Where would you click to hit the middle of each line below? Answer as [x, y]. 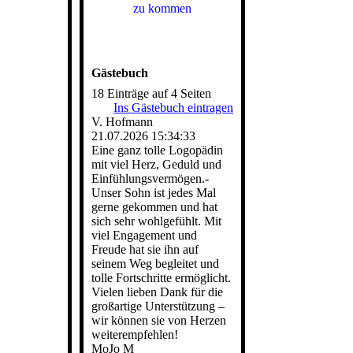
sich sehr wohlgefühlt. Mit [156, 221]
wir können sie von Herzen [159, 320]
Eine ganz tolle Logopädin [157, 150]
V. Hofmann [122, 122]
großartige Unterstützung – [158, 306]
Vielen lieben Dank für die [157, 292]
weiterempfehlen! [135, 334]
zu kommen [162, 8]
